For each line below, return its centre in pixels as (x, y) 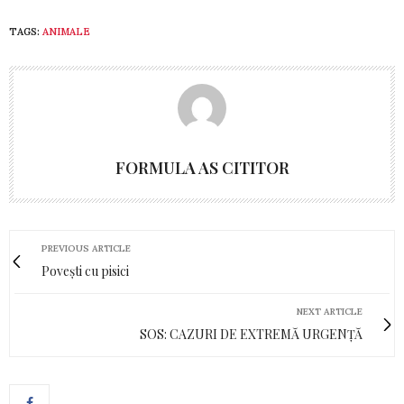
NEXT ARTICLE (330, 311)
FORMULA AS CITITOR (202, 167)
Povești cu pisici (85, 271)
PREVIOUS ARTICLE (86, 248)
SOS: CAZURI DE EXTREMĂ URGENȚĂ (251, 334)
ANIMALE (66, 31)
